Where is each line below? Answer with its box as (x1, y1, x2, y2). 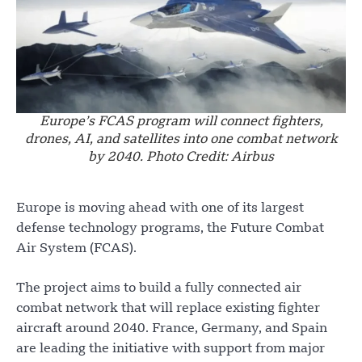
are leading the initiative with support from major (16, 343, 325, 356)
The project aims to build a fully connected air (16, 282, 301, 296)
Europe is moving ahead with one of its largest (16, 202, 304, 216)
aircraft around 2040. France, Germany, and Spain (16, 322, 327, 336)
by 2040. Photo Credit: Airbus (88, 151, 274, 165)
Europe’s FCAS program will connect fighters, (39, 116, 323, 129)
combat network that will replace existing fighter (16, 302, 320, 316)
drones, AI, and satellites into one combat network (24, 133, 338, 147)
